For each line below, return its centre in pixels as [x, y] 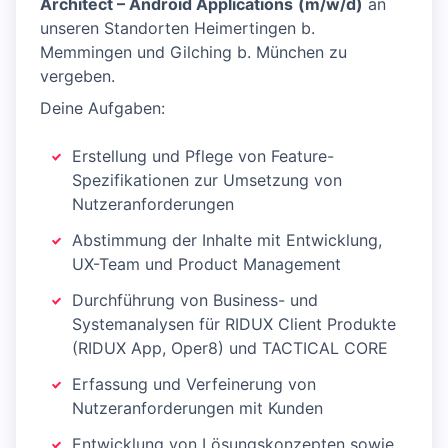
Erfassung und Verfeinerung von [194, 384]
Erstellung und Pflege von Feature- [203, 156]
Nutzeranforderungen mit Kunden [197, 408]
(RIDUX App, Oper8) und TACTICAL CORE [230, 348]
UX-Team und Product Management [206, 264]
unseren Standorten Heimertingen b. [177, 28]
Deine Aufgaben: [102, 108]
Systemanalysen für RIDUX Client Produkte [234, 324]
